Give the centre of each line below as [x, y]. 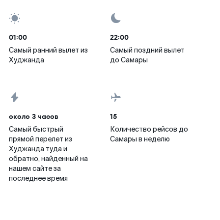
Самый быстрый [36, 129]
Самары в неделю [140, 139]
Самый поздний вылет [147, 50]
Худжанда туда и [38, 149]
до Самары [129, 60]
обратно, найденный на [48, 159]
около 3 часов [34, 116]
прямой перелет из [41, 139]
